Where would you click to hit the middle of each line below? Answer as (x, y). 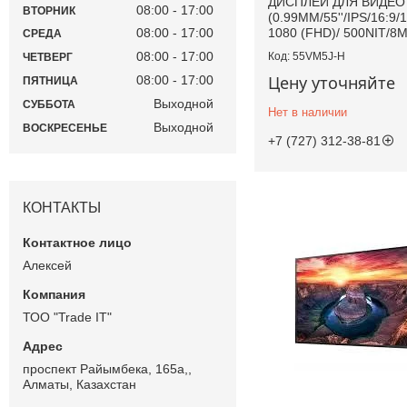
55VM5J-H (319, 56)
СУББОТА (49, 104)
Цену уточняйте (332, 82)
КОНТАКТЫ (62, 207)
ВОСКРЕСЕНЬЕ (65, 128)
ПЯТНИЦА (50, 81)
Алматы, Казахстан (79, 384)
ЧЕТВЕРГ (48, 58)
